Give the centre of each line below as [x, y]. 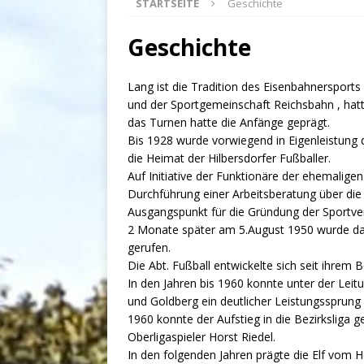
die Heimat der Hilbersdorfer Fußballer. [229, 158]
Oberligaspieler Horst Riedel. [201, 337]
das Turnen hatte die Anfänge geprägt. [229, 123]
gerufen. [149, 248]
